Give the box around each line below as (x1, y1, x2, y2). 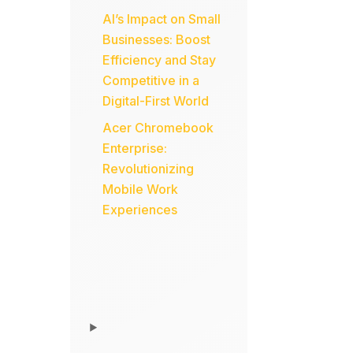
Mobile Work (102, 181, 179, 198)
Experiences (102, 202, 178, 218)
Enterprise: (102, 140, 168, 157)
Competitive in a (102, 72, 200, 89)
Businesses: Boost (102, 32, 211, 48)
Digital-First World (102, 93, 210, 110)
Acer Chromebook (102, 120, 214, 136)
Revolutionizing (102, 161, 195, 177)
